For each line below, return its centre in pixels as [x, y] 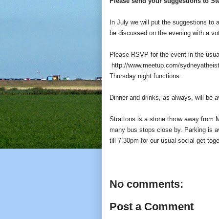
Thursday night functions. [145, 76]
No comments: [146, 184]
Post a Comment [152, 206]
